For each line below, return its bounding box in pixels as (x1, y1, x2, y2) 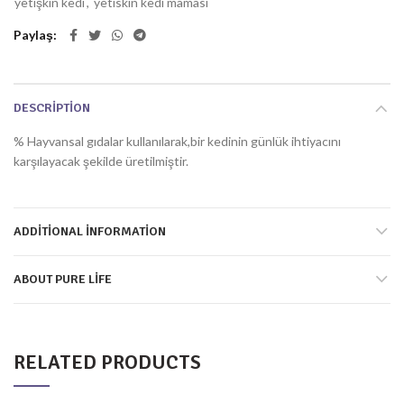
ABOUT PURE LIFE (14, 271, 112, 287)
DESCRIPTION (14, 100, 90, 115)
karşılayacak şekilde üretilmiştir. (14, 153, 188, 169)
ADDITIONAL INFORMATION (14, 224, 166, 239)
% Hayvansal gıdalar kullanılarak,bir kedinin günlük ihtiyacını (14, 133, 341, 149)
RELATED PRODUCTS (14, 350, 201, 374)
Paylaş (14, 27, 53, 42)
